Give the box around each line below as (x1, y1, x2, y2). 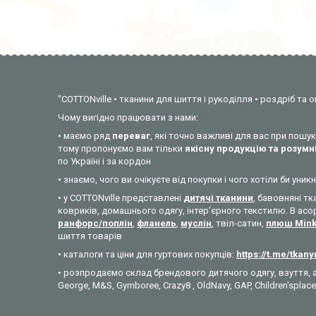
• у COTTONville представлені (58, 192, 183, 203)
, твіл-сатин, (212, 217, 266, 229)
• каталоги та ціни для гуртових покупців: (58, 248, 236, 260)
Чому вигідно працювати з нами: (58, 111, 198, 123)
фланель (137, 217, 176, 229)
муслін (181, 217, 212, 229)
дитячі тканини (183, 192, 253, 203)
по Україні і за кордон (58, 155, 151, 166)
